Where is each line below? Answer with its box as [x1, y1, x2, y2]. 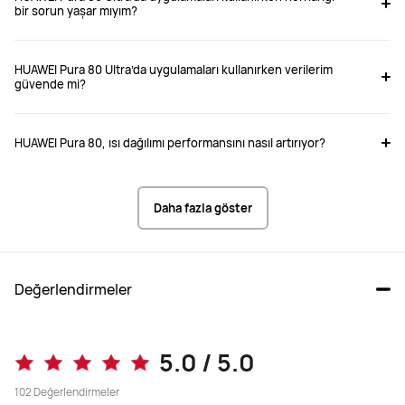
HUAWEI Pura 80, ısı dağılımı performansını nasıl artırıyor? [14, 134, 325, 151]
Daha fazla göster [153, 199, 252, 216]
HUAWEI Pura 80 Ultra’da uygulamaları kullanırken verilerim [14, 61, 333, 78]
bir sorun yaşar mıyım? [14, 2, 137, 19]
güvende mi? [14, 75, 86, 92]
